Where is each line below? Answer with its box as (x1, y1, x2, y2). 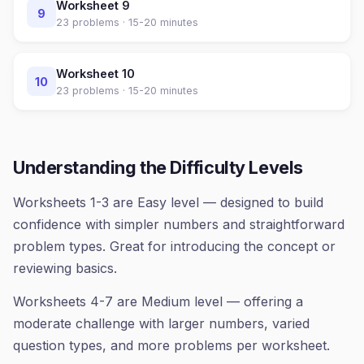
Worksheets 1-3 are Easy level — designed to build (13, 194, 323, 210)
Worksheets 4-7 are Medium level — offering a (13, 293, 303, 310)
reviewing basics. (13, 260, 117, 276)
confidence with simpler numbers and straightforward (13, 216, 344, 232)
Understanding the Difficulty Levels (13, 157, 303, 178)
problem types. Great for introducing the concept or (13, 238, 336, 254)
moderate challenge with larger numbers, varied (13, 315, 310, 331)
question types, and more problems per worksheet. (13, 337, 330, 353)
